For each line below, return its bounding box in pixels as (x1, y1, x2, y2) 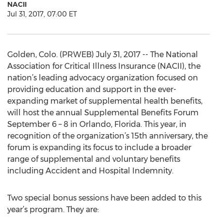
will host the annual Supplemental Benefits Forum (7, 108, 199, 117)
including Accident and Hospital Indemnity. (7, 166, 173, 175)
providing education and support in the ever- (7, 85, 176, 94)
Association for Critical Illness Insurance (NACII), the (7, 62, 201, 71)
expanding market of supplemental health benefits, (7, 96, 202, 106)
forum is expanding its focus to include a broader (7, 143, 191, 152)
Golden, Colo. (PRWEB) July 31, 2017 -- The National (7, 50, 198, 59)
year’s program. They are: (7, 205, 99, 214)
